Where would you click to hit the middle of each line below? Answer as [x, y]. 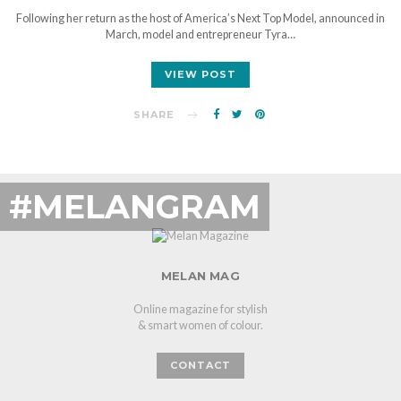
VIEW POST [200, 74]
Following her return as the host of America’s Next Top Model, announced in [200, 18]
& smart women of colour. [200, 325]
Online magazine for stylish [200, 309]
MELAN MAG [200, 275]
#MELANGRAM [135, 206]
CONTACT [200, 365]
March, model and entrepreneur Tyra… [200, 34]
